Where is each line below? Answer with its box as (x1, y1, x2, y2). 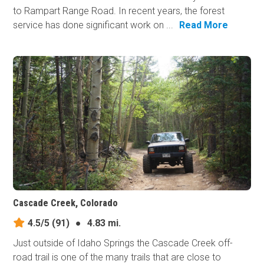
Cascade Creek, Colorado (13, 197, 118, 209)
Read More (179, 19, 229, 31)
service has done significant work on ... (13, 19, 174, 31)
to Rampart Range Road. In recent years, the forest (13, 5, 225, 17)
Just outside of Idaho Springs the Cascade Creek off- (13, 237, 233, 249)
